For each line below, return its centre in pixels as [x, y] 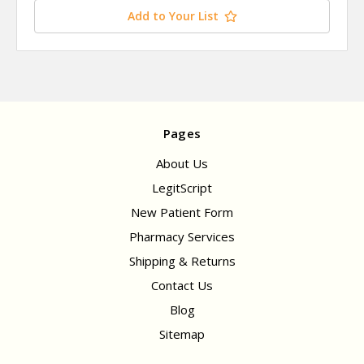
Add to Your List [173, 16]
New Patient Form [182, 212]
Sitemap [182, 334]
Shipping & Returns [182, 261]
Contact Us [182, 286]
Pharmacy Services [182, 237]
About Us [182, 164]
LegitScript [182, 188]
